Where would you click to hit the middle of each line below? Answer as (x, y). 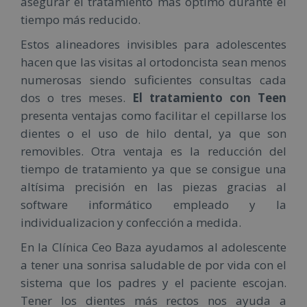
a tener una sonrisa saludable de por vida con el (153, 265)
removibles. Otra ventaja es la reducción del (153, 151)
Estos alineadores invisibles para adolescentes (153, 44)
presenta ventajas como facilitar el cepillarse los (153, 115)
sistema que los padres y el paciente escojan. (153, 282)
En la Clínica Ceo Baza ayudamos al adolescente (153, 247)
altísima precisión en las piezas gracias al (153, 186)
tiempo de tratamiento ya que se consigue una (153, 169)
